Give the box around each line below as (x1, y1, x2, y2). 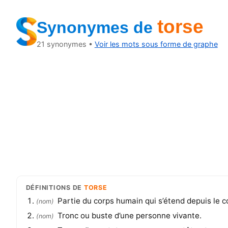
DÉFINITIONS (25, 183, 71, 191)
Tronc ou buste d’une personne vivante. (57, 210, 202, 220)
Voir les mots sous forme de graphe (94, 40, 218, 48)
